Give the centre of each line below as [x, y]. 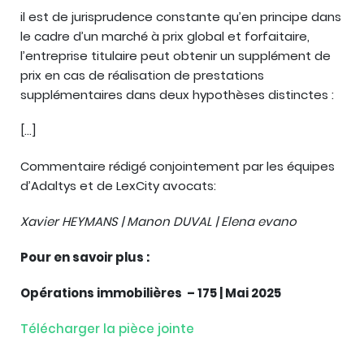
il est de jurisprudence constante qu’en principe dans [181, 17]
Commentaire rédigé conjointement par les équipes [178, 166]
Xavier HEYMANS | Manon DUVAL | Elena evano [158, 221]
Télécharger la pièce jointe [107, 329]
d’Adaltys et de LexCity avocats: [118, 186]
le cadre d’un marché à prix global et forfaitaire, [165, 36]
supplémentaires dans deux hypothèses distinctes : [177, 95]
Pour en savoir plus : [85, 257]
